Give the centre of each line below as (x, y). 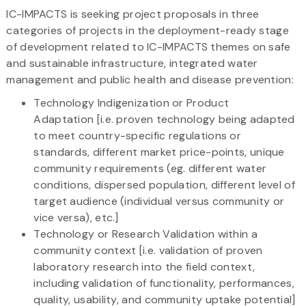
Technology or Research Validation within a (145, 234)
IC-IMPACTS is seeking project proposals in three (133, 14)
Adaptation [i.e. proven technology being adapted (164, 119)
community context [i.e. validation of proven (148, 250)
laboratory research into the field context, (144, 266)
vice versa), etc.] (76, 217)
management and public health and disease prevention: (150, 79)
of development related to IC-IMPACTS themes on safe (149, 46)
